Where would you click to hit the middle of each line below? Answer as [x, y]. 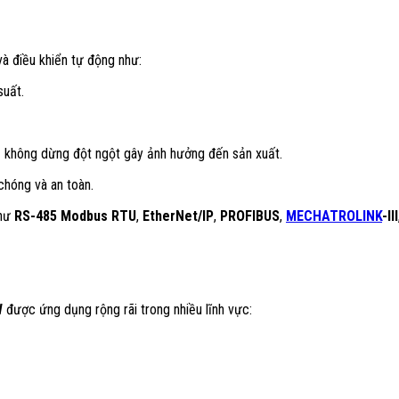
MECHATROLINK [334, 216]
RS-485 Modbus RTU [75, 216]
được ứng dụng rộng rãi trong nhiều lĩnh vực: [127, 310]
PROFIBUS [250, 216]
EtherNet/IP [178, 216]
